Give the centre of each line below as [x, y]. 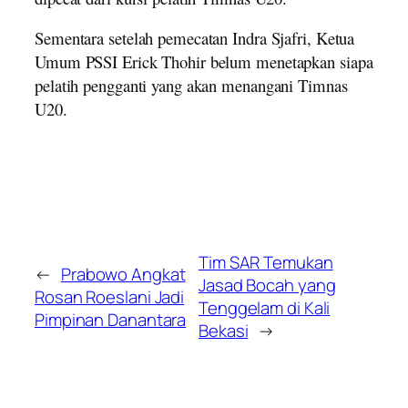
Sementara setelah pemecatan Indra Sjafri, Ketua [195, 38]
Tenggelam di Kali [265, 308]
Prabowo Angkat [123, 274]
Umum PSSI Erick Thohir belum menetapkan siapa [204, 62]
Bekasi [224, 331]
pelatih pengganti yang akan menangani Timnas [191, 86]
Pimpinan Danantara [111, 319]
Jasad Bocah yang [267, 286]
